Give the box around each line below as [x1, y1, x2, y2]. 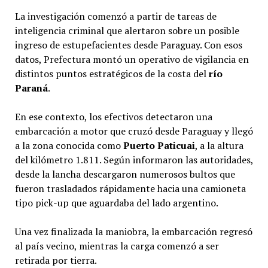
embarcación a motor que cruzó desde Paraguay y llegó [14, 124, 253, 138]
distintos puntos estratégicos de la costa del [14, 67, 209, 81]
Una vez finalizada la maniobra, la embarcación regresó [14, 225, 252, 239]
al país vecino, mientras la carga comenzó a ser [14, 239, 219, 253]
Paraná [14, 81, 48, 95]
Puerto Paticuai [123, 139, 195, 153]
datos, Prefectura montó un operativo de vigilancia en [14, 53, 249, 66]
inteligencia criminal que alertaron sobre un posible [14, 24, 239, 38]
